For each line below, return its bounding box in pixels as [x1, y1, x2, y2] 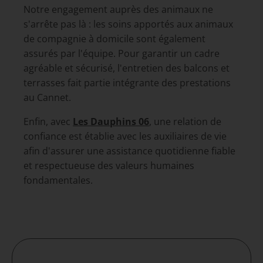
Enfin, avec [23, 114, 73, 128]
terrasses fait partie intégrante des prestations [23, 76, 231, 89]
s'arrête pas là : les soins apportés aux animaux [23, 17, 233, 31]
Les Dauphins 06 [73, 114, 149, 128]
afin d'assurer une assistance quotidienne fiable [23, 144, 235, 157]
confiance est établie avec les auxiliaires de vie [23, 129, 227, 143]
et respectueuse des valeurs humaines [23, 159, 194, 172]
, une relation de [149, 114, 221, 128]
